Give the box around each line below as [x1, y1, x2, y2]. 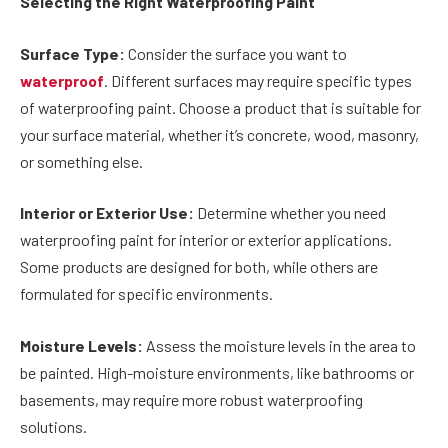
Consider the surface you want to [125, 43, 347, 63]
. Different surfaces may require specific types [104, 70, 412, 90]
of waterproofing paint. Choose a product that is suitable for [20, 97, 421, 117]
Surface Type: [20, 43, 125, 63]
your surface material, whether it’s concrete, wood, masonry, [20, 124, 419, 144]
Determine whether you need [194, 203, 386, 223]
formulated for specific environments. [20, 284, 273, 304]
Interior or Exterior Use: [20, 203, 194, 223]
